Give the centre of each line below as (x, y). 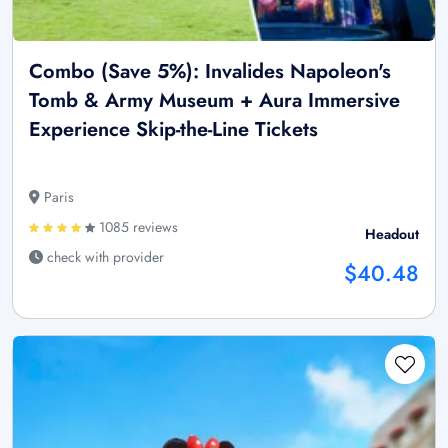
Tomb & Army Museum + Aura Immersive (214, 101)
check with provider (103, 257)
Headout (392, 234)
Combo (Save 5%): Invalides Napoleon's (210, 72)
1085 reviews (136, 227)
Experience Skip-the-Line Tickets (173, 130)
